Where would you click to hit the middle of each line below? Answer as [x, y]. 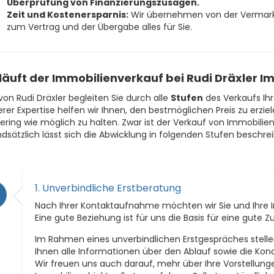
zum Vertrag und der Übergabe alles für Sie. [99, 27]
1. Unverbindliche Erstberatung [108, 188]
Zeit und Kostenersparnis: [67, 14]
